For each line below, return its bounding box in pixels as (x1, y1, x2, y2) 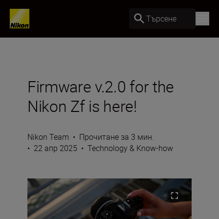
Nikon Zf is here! (27, 95, 137, 116)
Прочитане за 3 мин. (79, 131, 154, 142)
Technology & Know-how (88, 143, 173, 153)
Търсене (146, 13, 176, 24)
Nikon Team (27, 131, 69, 142)
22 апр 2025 (34, 143, 77, 153)
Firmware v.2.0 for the (27, 76, 174, 97)
